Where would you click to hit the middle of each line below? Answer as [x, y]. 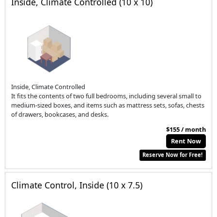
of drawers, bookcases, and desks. [60, 114]
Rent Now [186, 141]
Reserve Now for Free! [173, 155]
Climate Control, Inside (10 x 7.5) [77, 185]
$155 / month [186, 130]
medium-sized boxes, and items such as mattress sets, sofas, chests [108, 105]
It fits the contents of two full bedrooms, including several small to [107, 96]
